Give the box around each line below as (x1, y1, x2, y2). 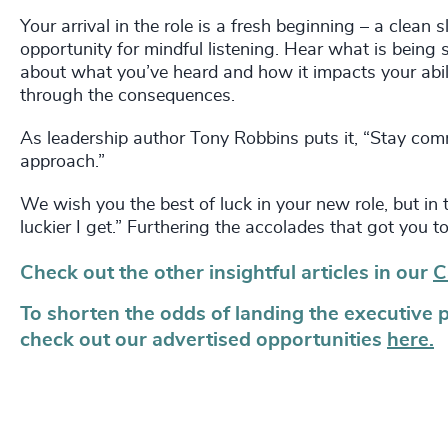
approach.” (20, 153, 105, 172)
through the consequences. (20, 87, 235, 106)
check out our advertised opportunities (20, 330, 382, 351)
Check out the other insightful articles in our (20, 263, 428, 284)
